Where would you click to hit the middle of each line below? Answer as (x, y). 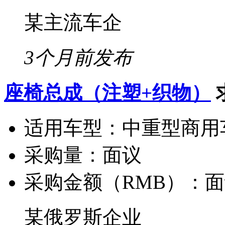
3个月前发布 (78, 57)
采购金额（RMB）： (115, 182)
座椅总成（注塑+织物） (107, 92)
